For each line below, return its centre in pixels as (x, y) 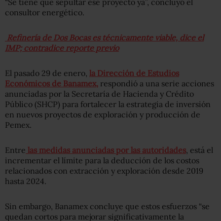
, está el (200, 150)
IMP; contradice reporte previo (62, 48)
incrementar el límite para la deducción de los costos (102, 160)
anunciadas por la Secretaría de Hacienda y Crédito (99, 94)
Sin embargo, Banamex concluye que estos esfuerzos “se (107, 206)
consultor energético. (45, 12)
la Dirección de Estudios (134, 73)
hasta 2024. (26, 181)
